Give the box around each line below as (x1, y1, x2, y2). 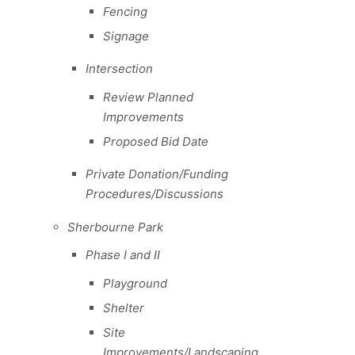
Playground (103, 275, 167, 291)
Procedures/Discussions (85, 186, 223, 202)
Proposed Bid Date (103, 133, 208, 149)
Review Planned (103, 89, 193, 105)
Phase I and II (85, 247, 160, 263)
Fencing (103, 3, 147, 19)
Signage (103, 28, 149, 44)
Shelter (103, 300, 144, 315)
